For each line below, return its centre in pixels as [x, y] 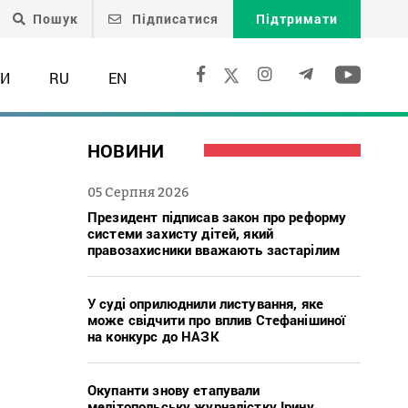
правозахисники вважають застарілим [214, 249]
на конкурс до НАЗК [153, 336]
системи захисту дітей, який [181, 233]
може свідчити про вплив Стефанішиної [217, 319]
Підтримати [297, 19]
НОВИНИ [126, 150]
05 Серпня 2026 [138, 191]
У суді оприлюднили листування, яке [206, 303]
